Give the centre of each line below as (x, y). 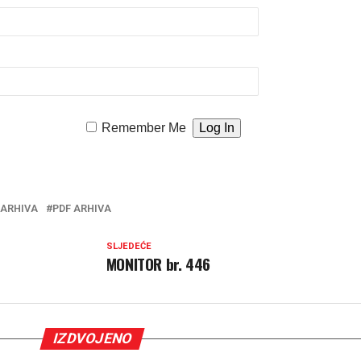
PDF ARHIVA (82, 208)
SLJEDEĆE (129, 246)
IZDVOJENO (92, 338)
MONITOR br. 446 (158, 264)
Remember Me (144, 128)
